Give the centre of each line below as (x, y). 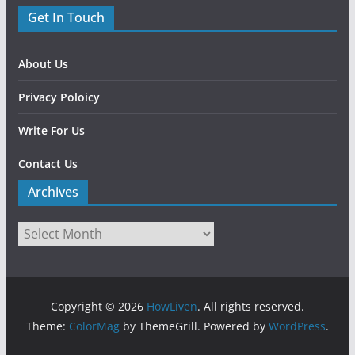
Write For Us (51, 131)
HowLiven (172, 307)
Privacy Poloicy (59, 97)
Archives (53, 192)
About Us (43, 64)
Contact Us (48, 164)
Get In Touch (66, 18)
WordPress (297, 326)
